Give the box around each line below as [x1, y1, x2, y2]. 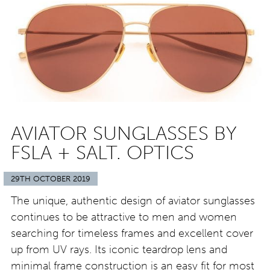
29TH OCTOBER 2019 [11, 174, 90, 184]
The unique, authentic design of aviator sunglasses [11, 194, 255, 208]
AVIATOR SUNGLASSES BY [11, 122, 237, 145]
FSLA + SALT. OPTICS [11, 141, 194, 165]
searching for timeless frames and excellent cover [11, 227, 253, 240]
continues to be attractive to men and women [11, 210, 237, 224]
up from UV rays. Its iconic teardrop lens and [11, 243, 227, 257]
